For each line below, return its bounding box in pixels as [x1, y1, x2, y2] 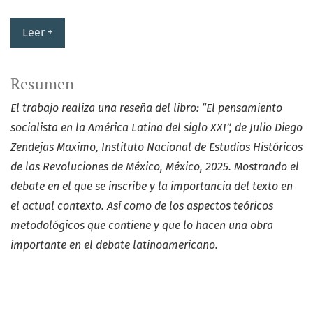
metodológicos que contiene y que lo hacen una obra [10, 218, 273, 232]
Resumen [10, 73, 74, 94]
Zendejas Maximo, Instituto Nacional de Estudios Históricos [10, 140, 303, 154]
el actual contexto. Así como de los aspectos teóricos [10, 198, 273, 212]
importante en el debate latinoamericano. [10, 238, 218, 252]
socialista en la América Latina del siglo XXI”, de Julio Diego [10, 120, 303, 134]
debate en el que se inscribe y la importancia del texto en [10, 179, 293, 193]
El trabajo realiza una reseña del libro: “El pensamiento [10, 101, 282, 115]
